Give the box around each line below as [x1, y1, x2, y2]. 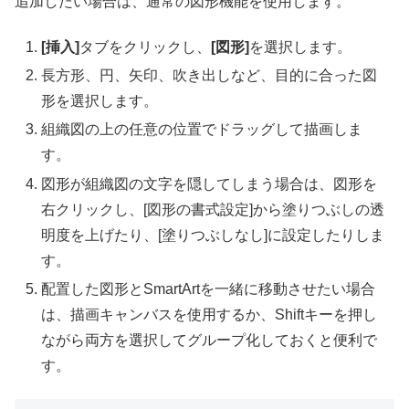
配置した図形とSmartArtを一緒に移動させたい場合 [41, 280, 376, 297]
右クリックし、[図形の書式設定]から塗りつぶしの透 [41, 201, 385, 217]
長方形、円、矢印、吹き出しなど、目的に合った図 [41, 68, 378, 84]
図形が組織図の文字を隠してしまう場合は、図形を [41, 175, 378, 192]
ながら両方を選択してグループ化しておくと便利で [41, 331, 378, 348]
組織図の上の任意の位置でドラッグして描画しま [41, 121, 363, 138]
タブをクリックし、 [79, 38, 212, 55]
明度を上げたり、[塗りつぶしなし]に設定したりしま [41, 226, 385, 243]
